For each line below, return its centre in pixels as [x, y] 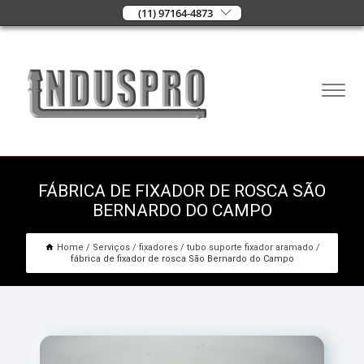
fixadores [158, 248]
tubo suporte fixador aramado [250, 248]
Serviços [111, 248]
